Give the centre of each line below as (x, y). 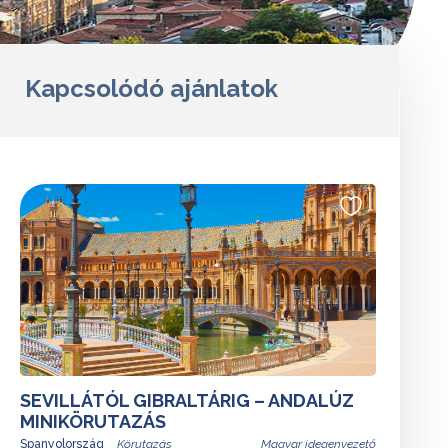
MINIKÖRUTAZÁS (93, 421)
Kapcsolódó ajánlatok (151, 88)
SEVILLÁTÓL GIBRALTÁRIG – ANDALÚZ (187, 400)
